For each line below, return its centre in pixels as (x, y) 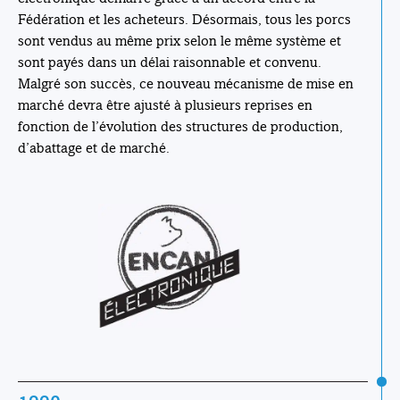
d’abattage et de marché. (94, 148)
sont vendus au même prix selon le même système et (179, 41)
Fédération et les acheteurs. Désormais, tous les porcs (184, 20)
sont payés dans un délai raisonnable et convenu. (170, 62)
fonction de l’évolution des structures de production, (180, 127)
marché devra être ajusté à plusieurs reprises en (165, 105)
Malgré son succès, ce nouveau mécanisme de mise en (186, 84)
